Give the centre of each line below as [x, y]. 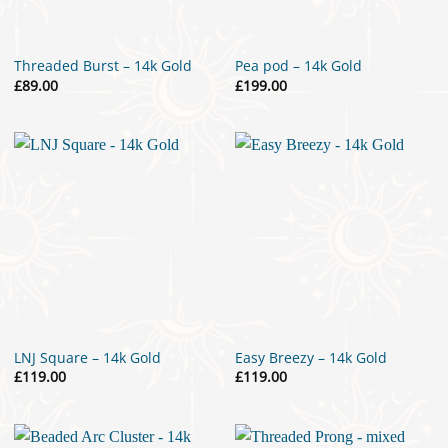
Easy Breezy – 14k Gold [311, 357]
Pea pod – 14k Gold [299, 66]
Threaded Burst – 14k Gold [102, 66]
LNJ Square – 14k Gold [87, 357]
